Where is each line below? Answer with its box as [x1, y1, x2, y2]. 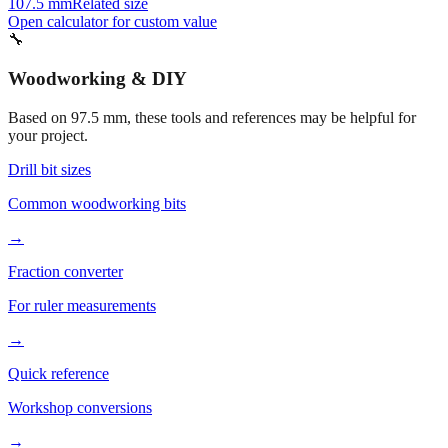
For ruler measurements [8, 331, 156, 349]
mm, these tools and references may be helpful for [99, 143, 416, 161]
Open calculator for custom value [8, 48, 217, 66]
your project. [8, 161, 88, 179]
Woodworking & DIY [8, 102, 187, 124]
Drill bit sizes [8, 195, 91, 213]
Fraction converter [8, 297, 123, 315]
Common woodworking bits [8, 229, 186, 247]
